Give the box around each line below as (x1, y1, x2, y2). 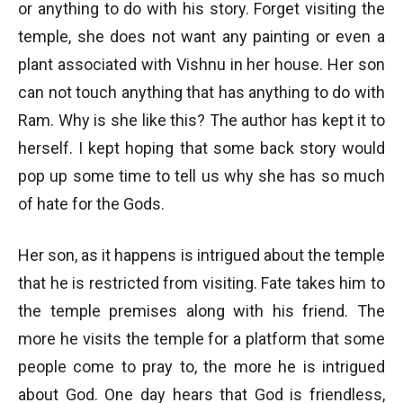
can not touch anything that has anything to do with (18, 83, 385, 102)
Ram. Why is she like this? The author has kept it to (18, 111, 385, 130)
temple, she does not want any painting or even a (18, 27, 385, 46)
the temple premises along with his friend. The (18, 301, 385, 320)
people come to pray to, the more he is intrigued (18, 357, 385, 376)
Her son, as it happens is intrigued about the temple (18, 246, 385, 264)
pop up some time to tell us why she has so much (18, 166, 385, 185)
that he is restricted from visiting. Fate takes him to (18, 273, 385, 292)
